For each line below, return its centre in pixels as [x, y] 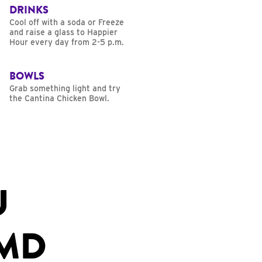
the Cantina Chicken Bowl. [59, 99]
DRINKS [29, 10]
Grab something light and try [65, 89]
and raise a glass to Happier [63, 32]
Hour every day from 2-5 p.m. [67, 42]
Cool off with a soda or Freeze [67, 23]
